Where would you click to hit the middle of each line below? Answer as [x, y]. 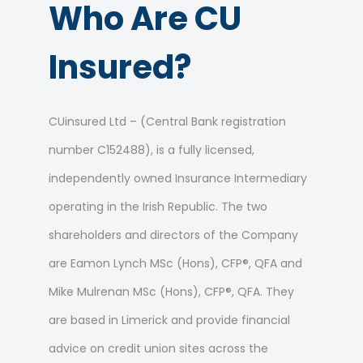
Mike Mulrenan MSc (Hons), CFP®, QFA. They [171, 292]
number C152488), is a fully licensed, [152, 150]
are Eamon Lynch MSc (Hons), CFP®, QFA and [175, 264]
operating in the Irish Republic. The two [158, 207]
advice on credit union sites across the [158, 349]
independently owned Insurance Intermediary [178, 179]
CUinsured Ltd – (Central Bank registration [167, 122]
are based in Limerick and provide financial [169, 320]
